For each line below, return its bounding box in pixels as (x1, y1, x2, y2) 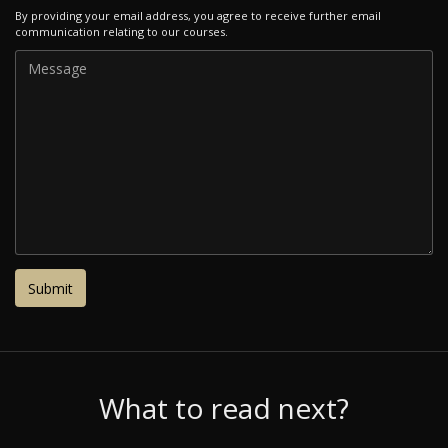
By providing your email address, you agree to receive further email (15, 7, 381, 23)
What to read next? (99, 389, 349, 428)
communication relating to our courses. (15, 23, 228, 39)
